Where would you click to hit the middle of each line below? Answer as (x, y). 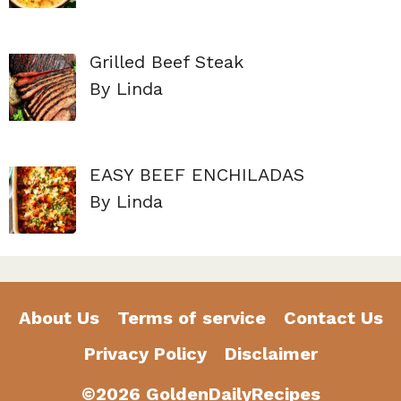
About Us (59, 318)
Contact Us (333, 318)
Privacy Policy (145, 354)
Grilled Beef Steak (166, 62)
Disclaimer (271, 354)
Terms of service (191, 318)
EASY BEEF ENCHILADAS (197, 175)
